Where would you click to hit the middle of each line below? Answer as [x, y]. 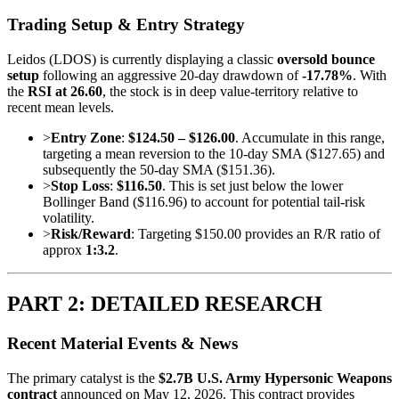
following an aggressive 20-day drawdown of [171, 76]
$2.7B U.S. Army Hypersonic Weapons [275, 378]
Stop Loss [80, 186]
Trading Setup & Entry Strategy [126, 25]
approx [64, 250]
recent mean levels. [61, 108]
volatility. [69, 218]
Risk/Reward [91, 234]
